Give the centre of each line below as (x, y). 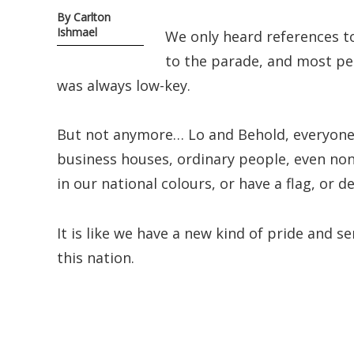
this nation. (96, 257)
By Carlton (84, 17)
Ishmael (77, 32)
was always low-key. (124, 85)
